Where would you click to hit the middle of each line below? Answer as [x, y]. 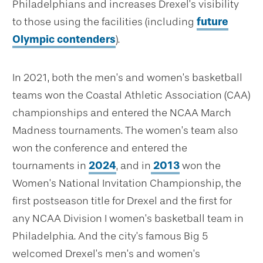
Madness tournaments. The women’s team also [125, 130]
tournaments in [50, 165]
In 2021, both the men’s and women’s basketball [127, 77]
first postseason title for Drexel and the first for [122, 200]
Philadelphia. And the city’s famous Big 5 [110, 236]
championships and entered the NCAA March [122, 112]
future [213, 21]
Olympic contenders [64, 39]
